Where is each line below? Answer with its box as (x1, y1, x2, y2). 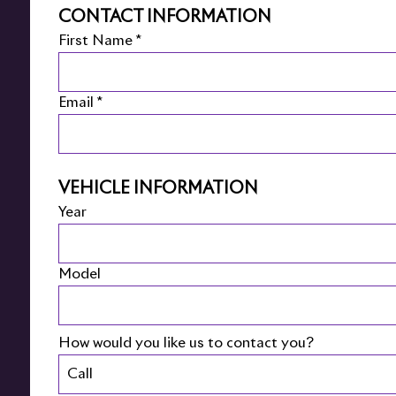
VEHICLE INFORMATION (57, 179, 258, 197)
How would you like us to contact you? (57, 335, 314, 350)
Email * (57, 95, 103, 110)
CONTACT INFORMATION (57, 9, 271, 27)
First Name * (57, 34, 141, 49)
